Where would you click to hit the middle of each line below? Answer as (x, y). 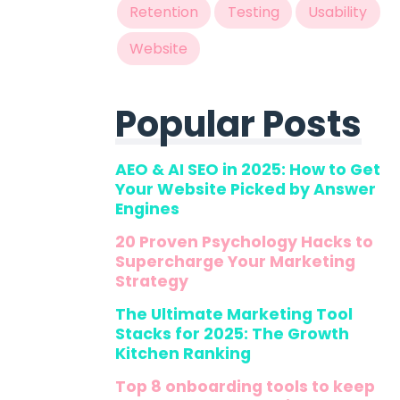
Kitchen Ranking (183, 353)
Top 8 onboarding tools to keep (245, 386)
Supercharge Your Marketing (235, 261)
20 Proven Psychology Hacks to (244, 242)
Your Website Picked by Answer (245, 189)
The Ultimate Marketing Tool (233, 314)
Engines (147, 208)
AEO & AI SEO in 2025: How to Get (247, 169)
